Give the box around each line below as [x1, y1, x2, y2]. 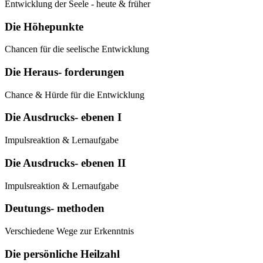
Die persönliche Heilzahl [5, 247, 120, 260]
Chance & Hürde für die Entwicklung [5, 89, 144, 100]
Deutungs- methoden [5, 202, 104, 215]
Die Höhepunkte [5, 20, 83, 33]
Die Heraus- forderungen [5, 66, 124, 79]
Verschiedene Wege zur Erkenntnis [5, 226, 134, 237]
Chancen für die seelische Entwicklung [5, 44, 149, 55]
